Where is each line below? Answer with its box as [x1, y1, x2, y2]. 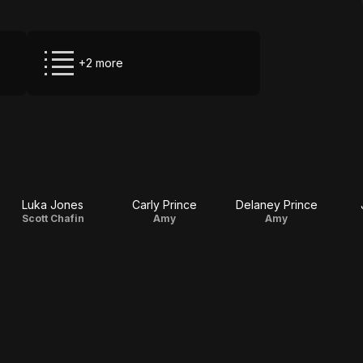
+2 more [79, 56, 123, 70]
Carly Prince [132, 198, 197, 211]
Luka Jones [22, 198, 83, 211]
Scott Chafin [21, 212, 84, 224]
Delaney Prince [235, 198, 318, 211]
